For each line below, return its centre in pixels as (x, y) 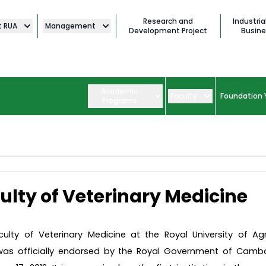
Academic (120, 91)
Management (70, 26)
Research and (168, 21)
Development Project (168, 31)
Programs (119, 101)
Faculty (184, 96)
